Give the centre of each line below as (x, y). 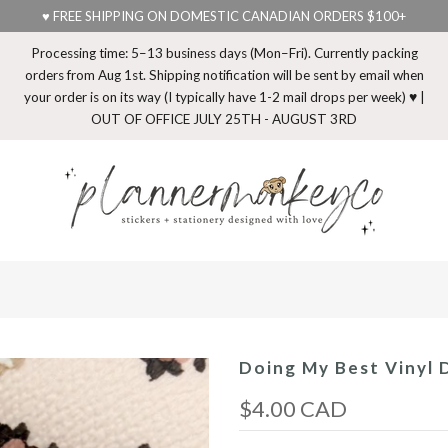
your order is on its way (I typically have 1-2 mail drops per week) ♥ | (224, 97)
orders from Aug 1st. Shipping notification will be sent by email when (224, 75)
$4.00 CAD (293, 408)
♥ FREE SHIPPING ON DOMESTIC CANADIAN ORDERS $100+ (224, 16)
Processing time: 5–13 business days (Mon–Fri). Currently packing (224, 53)
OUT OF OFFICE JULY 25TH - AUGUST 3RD (224, 119)
